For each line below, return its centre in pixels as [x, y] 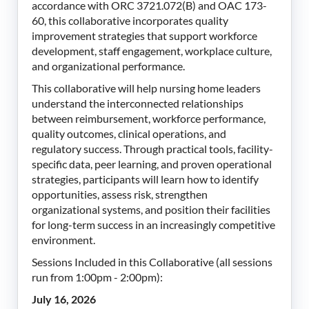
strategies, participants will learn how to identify [145, 179]
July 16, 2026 [65, 299]
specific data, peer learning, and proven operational [152, 163]
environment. [63, 239]
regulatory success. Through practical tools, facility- [152, 148]
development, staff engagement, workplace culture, [152, 50]
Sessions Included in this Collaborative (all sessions [152, 261]
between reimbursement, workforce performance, [149, 118]
